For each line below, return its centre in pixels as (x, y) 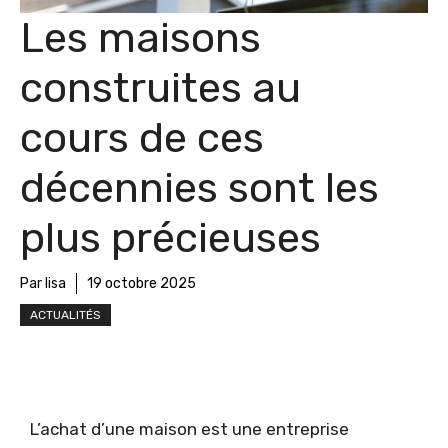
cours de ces (142, 138)
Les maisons (140, 38)
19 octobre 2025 (141, 283)
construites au (160, 88)
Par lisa (43, 283)
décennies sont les (199, 188)
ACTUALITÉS (65, 315)
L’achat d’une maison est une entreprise (189, 428)
